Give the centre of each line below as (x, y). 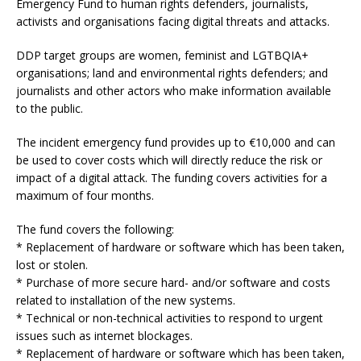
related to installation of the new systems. (126, 301)
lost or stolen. (52, 265)
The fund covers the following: (95, 230)
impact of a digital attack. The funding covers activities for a (172, 178)
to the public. (50, 109)
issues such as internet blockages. (104, 336)
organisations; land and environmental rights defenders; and (172, 73)
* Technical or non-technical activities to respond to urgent (170, 318)
